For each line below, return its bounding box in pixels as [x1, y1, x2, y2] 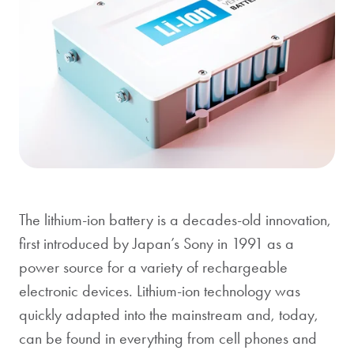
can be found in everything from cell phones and [19, 328, 317, 348]
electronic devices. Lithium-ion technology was [19, 281, 300, 300]
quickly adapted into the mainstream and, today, [19, 304, 318, 324]
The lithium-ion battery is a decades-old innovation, [19, 209, 331, 229]
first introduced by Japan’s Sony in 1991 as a [19, 233, 294, 253]
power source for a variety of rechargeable [19, 257, 288, 277]
